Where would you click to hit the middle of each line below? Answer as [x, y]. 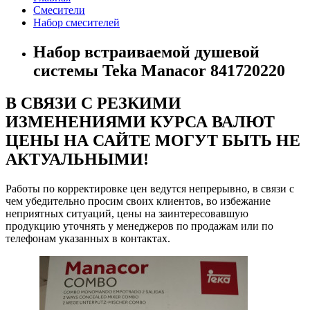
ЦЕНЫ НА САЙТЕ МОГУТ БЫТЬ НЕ [153, 141]
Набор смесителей [76, 23]
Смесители [59, 10]
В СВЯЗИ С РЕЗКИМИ [93, 103]
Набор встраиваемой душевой [146, 52]
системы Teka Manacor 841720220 [159, 71]
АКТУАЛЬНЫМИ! [77, 159]
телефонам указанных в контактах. [88, 239]
